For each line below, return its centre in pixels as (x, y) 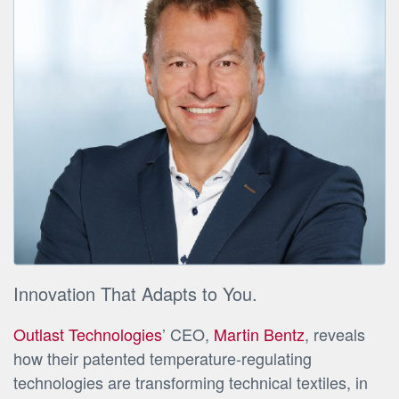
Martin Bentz (259, 334)
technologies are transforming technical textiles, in (191, 383)
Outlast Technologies (88, 334)
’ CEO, (188, 334)
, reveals (335, 334)
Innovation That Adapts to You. (135, 294)
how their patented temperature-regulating (163, 358)
